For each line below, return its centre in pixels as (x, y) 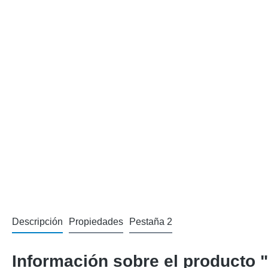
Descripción (37, 222)
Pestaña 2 (151, 222)
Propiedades (96, 222)
